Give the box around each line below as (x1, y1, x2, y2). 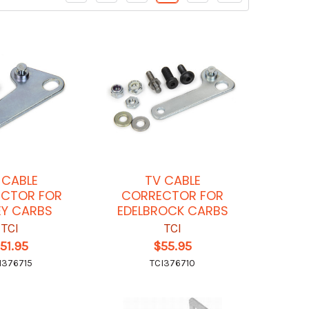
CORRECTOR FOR (121, 187, 224, 205)
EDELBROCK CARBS (117, 202, 228, 220)
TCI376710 (150, 257, 196, 270)
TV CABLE (144, 172, 201, 190)
